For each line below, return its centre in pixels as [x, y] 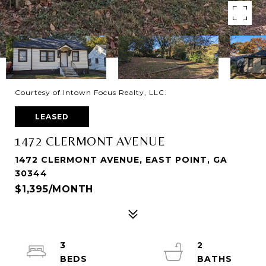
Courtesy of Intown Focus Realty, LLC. [91, 92]
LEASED [52, 117]
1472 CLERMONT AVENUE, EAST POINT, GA [121, 160]
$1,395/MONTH [54, 189]
